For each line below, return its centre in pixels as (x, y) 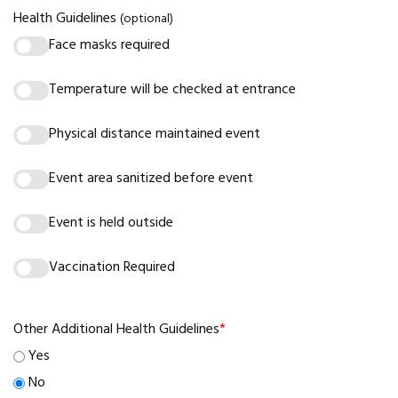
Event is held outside (111, 223)
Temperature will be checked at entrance (172, 90)
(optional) (147, 20)
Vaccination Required (112, 268)
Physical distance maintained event (155, 135)
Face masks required (109, 46)
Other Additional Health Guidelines (116, 330)
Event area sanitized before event (151, 179)
